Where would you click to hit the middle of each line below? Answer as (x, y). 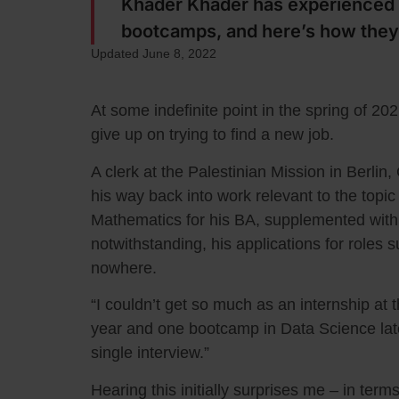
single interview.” (150, 353)
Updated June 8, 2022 (154, 54)
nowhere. (124, 268)
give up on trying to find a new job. (212, 135)
